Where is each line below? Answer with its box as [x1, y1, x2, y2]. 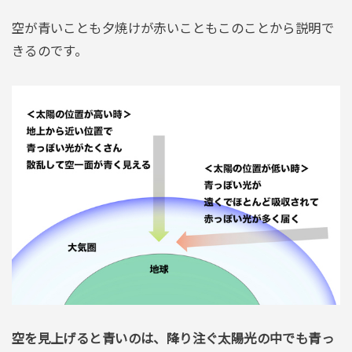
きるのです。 [11, 44, 88, 59]
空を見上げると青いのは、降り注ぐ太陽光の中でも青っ [11, 332, 335, 346]
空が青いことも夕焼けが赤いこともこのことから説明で [11, 21, 335, 36]
